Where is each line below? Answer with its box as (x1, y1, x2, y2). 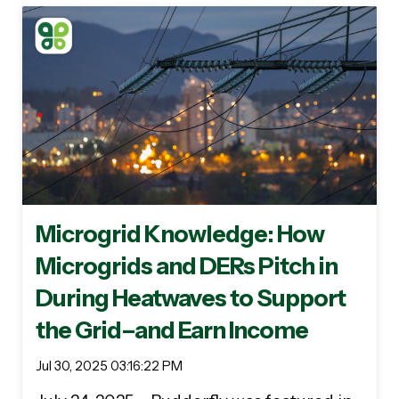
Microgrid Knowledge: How (36, 220, 324, 249)
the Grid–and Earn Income (36, 316, 308, 346)
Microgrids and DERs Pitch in (36, 252, 338, 281)
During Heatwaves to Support (36, 284, 346, 313)
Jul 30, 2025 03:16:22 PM (36, 358, 183, 375)
